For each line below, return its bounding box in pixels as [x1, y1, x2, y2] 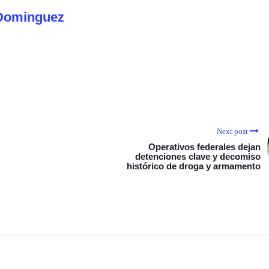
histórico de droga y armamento [127, 161, 261, 171]
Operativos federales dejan [148, 142, 261, 152]
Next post [217, 127, 248, 136]
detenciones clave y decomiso [135, 151, 261, 162]
